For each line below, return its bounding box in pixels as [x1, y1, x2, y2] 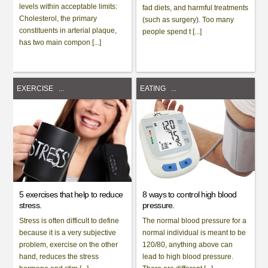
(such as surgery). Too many [142, 15, 234, 24]
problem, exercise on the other [19, 240, 118, 249]
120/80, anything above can [142, 240, 233, 249]
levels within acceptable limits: [19, 2, 118, 11]
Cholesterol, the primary [19, 14, 98, 23]
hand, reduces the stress [19, 252, 99, 261]
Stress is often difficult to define [19, 216, 120, 225]
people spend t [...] [142, 27, 202, 36]
